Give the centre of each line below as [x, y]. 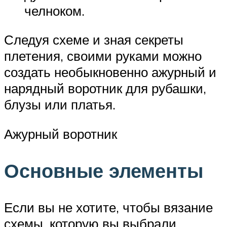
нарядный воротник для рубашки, [105, 88]
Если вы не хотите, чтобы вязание [108, 207]
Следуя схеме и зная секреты [94, 40]
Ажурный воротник [61, 134]
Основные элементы [104, 170]
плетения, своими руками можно [103, 56]
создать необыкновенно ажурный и [110, 72]
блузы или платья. [60, 105]
